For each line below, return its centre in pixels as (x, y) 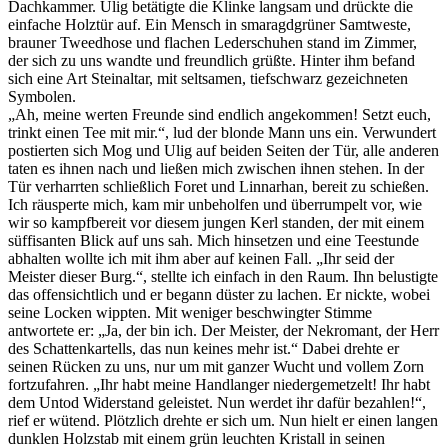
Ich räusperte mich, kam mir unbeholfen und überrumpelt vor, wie (215, 204)
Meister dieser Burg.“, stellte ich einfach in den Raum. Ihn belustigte (223, 276)
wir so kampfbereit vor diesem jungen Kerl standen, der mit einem (216, 222)
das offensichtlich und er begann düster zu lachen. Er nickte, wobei (219, 294)
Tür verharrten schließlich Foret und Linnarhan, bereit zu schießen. (218, 186)
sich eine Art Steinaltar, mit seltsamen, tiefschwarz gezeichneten (208, 78)
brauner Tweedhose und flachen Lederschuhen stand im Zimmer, (212, 42)
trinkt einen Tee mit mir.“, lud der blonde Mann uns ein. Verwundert (222, 132)
